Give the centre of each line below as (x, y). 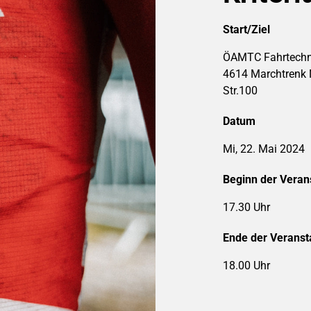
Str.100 (240, 91)
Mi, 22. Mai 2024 (264, 149)
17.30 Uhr (246, 207)
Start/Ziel (246, 30)
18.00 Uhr (246, 266)
